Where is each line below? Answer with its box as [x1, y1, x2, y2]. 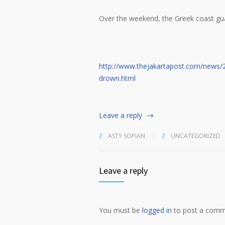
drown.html [99, 73, 136, 83]
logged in [142, 205, 172, 215]
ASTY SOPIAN [106, 132, 145, 141]
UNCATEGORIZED [171, 132, 220, 141]
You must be [99, 205, 142, 215]
